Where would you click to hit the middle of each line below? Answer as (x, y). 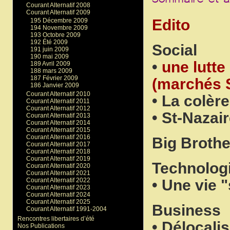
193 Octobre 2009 (56, 35)
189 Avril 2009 (51, 64)
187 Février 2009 (54, 78)
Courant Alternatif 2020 (58, 166)
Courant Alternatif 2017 (58, 144)
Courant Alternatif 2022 (58, 180)
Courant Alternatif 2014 (58, 122)
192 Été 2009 (49, 42)
